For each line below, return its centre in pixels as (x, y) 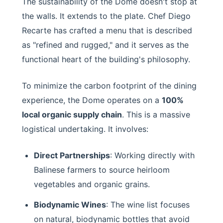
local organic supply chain (72, 114)
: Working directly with (152, 155)
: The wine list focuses (148, 205)
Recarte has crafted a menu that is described (107, 30)
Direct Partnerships (72, 155)
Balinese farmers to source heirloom (102, 170)
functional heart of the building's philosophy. (106, 59)
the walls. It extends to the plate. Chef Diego (106, 16)
